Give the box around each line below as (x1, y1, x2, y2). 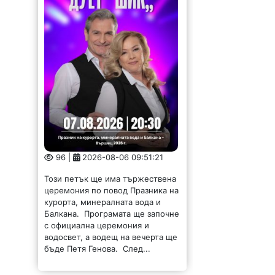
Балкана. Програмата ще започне (44, 208, 180, 219)
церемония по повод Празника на (44, 185, 179, 195)
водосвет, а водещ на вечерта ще (44, 231, 178, 242)
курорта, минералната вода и (44, 196, 161, 207)
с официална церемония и (44, 220, 150, 230)
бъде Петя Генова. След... (44, 243, 151, 254)
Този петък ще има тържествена (44, 173, 177, 184)
